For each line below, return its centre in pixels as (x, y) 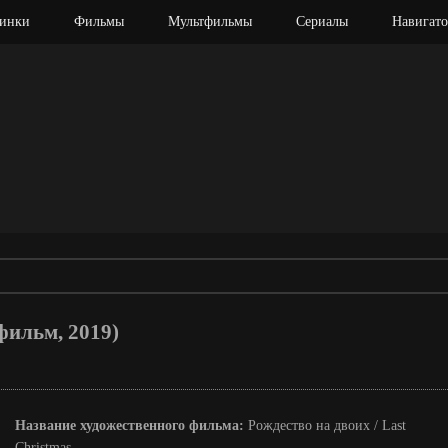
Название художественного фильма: (131, 425)
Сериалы (321, 21)
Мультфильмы (209, 21)
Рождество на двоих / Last (327, 425)
